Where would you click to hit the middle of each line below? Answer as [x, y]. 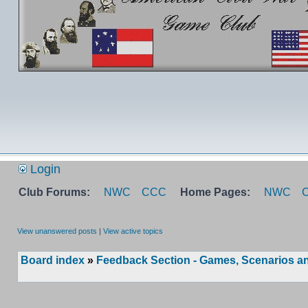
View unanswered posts [57, 231]
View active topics [133, 231]
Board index [53, 260]
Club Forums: [54, 192]
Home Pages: [215, 192]
